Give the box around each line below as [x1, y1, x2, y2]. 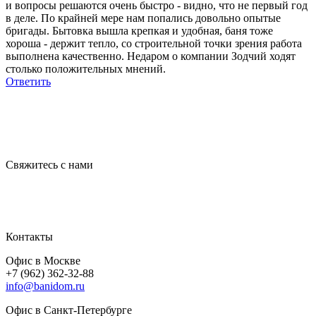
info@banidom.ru [6, 279, 85, 292]
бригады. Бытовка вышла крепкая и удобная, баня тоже [6, 24, 273, 37]
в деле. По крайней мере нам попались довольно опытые [6, 11, 281, 24]
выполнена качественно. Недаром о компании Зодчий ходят [6, 49, 296, 62]
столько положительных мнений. [6, 62, 166, 75]
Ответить [6, 75, 51, 87]
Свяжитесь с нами [6, 158, 93, 171]
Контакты [6, 230, 53, 243]
